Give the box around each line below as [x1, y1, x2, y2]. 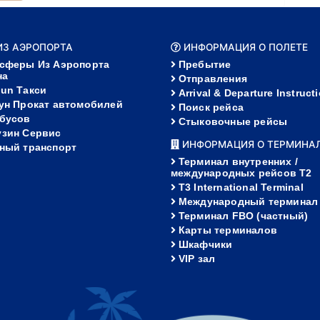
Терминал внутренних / [178, 156, 298, 167]
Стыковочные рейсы [178, 116, 288, 127]
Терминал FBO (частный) [178, 210, 309, 221]
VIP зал [178, 253, 216, 264]
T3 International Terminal [178, 181, 304, 193]
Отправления [178, 73, 247, 84]
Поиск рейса [178, 101, 244, 113]
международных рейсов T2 [171, 167, 312, 179]
